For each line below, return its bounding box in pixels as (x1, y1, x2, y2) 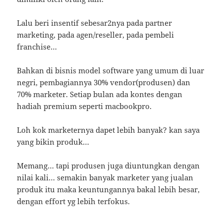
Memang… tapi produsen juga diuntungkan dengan (17, 161, 200, 171)
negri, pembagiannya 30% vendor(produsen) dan (17, 77, 191, 88)
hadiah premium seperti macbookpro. (17, 101, 152, 111)
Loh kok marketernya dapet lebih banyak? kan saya (17, 125, 200, 135)
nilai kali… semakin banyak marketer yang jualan (17, 172, 194, 183)
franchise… (17, 42, 57, 52)
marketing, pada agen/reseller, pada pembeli (17, 30, 174, 40)
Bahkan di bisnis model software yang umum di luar (17, 65, 205, 76)
